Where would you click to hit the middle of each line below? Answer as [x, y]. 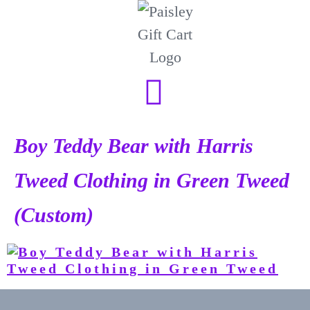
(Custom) [54, 215]
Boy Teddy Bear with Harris [134, 146]
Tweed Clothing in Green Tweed [152, 180]
